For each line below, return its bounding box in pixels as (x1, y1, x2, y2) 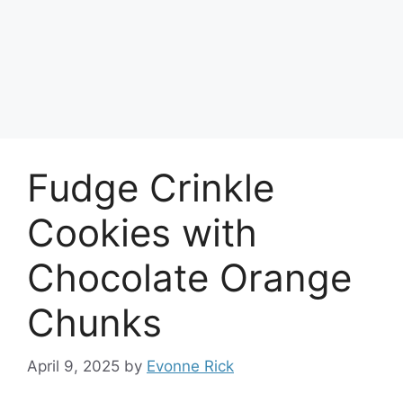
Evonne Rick (147, 357, 234, 375)
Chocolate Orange (27, 254, 352, 300)
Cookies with (27, 209, 257, 255)
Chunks (27, 299, 162, 345)
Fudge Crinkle (27, 164, 274, 210)
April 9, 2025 (27, 357, 120, 375)
